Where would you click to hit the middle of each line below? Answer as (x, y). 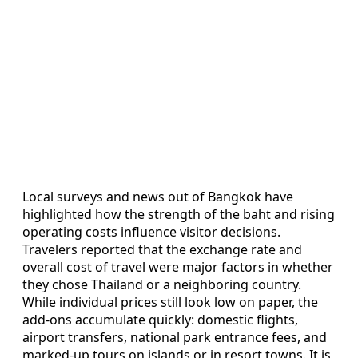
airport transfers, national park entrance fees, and (175, 337)
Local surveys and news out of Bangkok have (158, 196)
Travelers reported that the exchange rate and (162, 249)
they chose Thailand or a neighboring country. (162, 284)
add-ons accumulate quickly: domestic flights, (160, 319)
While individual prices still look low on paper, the (170, 302)
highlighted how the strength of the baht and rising (179, 214)
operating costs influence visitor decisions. (151, 231)
